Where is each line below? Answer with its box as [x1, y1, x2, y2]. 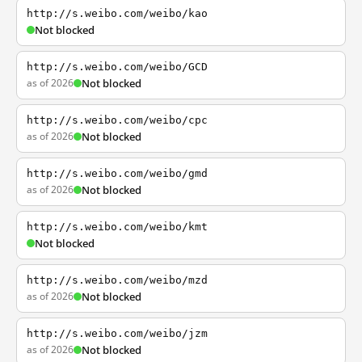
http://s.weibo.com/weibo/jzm [27, 327, 208, 339]
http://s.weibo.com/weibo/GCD [27, 61, 208, 73]
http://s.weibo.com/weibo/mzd [27, 274, 208, 286]
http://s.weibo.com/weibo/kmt [27, 221, 208, 233]
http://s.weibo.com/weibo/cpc [27, 114, 208, 126]
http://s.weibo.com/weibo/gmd [27, 167, 208, 179]
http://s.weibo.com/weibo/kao [27, 7, 208, 19]
